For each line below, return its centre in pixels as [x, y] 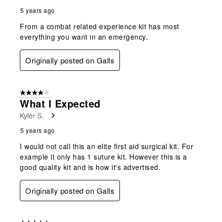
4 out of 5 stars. [42, 93]
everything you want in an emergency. [84, 36]
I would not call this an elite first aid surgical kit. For [107, 146]
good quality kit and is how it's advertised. [90, 167]
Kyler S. [32, 115]
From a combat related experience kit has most [100, 26]
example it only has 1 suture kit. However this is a [104, 156]
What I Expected [60, 103]
